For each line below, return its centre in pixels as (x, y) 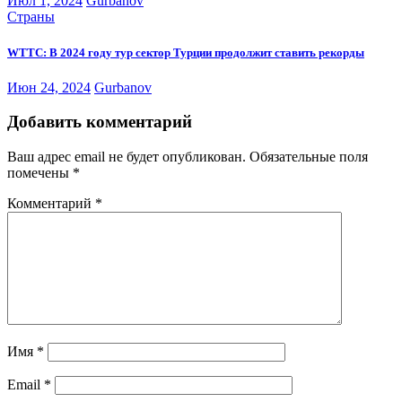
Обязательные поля (309, 157)
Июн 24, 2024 (49, 87)
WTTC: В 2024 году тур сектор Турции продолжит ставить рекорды (186, 52)
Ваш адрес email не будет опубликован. (127, 157)
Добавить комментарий (100, 122)
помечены (40, 173)
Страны (31, 17)
